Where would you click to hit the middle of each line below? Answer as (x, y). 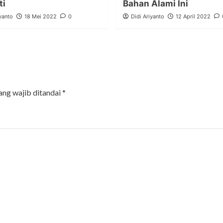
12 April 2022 (193, 17)
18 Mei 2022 (40, 17)
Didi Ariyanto (147, 17)
